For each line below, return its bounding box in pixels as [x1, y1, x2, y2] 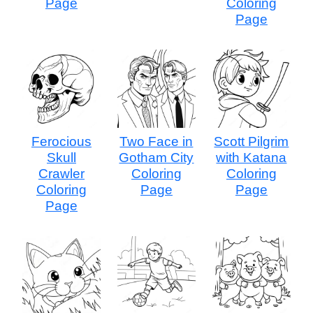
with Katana [216, 150, 287, 165]
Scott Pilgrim [214, 133, 289, 149]
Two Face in [119, 133, 194, 149]
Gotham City [119, 150, 194, 165]
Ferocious [31, 133, 92, 149]
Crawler [38, 166, 85, 181]
